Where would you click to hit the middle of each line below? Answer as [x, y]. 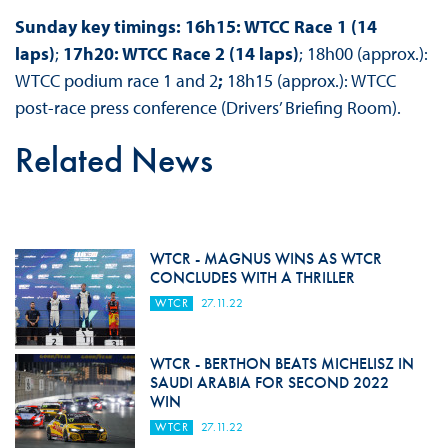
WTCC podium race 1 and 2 [116, 81]
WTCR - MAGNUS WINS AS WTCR [265, 259]
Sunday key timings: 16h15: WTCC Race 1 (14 [195, 27]
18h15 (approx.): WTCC [311, 81]
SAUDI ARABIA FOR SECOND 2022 [269, 383]
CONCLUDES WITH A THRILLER [252, 278]
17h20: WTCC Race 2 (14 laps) [180, 54]
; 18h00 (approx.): [363, 54]
